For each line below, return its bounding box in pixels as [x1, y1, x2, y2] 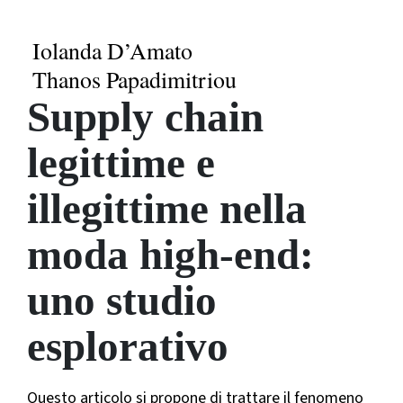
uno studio [27, 277, 217, 325]
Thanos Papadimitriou [32, 64, 237, 95]
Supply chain [27, 94, 264, 141]
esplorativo [27, 323, 228, 371]
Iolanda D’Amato [32, 35, 193, 67]
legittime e [27, 139, 215, 187]
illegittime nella [27, 185, 307, 233]
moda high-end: [27, 231, 314, 279]
